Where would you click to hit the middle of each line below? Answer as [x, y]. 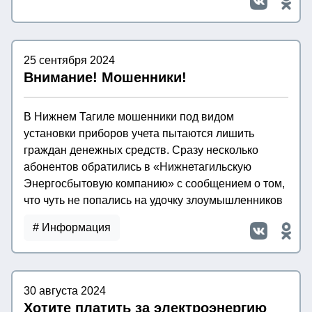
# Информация [72, 228]
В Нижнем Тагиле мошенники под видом [129, 117]
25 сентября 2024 [69, 61]
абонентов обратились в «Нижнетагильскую [138, 167]
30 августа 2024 [65, 291]
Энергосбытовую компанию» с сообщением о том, [154, 184]
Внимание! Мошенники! [105, 78]
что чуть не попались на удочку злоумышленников [153, 201]
